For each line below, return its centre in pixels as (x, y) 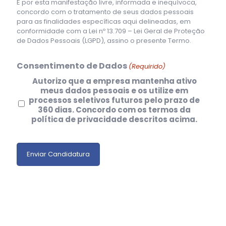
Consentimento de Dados (72, 66)
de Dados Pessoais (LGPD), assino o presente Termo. (104, 40)
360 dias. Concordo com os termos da (115, 110)
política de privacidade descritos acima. (115, 120)
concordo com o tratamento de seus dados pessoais (105, 12)
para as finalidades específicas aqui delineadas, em (104, 21)
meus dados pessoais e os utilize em (115, 91)
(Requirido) (147, 66)
